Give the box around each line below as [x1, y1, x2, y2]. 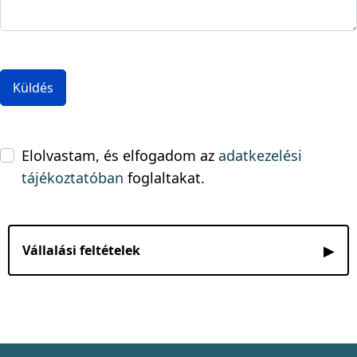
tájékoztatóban [22, 168, 124, 188]
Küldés [13, 79, 53, 97]
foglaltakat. [124, 168, 205, 188]
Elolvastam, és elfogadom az [22, 146, 218, 166]
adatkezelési [218, 146, 302, 166]
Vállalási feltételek [22, 241, 140, 259]
